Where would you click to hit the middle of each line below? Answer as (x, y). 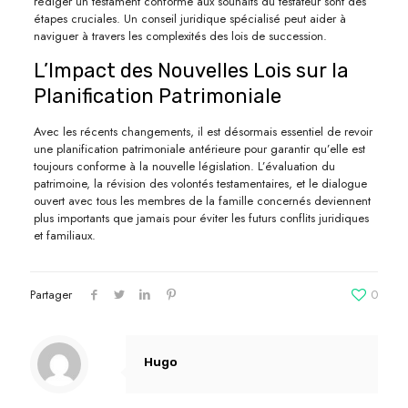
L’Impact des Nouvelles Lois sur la (191, 70)
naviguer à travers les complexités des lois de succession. (180, 36)
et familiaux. (64, 235)
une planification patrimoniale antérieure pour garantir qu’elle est (199, 148)
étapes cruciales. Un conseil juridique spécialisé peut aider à (189, 18)
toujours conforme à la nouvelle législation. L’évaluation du (184, 166)
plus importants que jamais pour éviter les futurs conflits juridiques (201, 218)
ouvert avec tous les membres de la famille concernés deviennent (202, 200)
